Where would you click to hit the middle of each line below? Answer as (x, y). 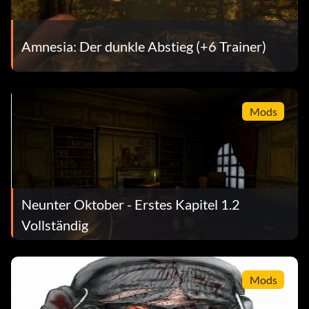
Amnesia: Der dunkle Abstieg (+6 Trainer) (144, 46)
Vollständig (55, 225)
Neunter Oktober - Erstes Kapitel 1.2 (131, 204)
